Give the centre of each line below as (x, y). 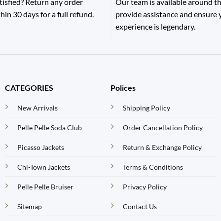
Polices (123, 88)
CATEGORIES (29, 88)
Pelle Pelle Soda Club (49, 128)
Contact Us (140, 207)
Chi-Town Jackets (43, 167)
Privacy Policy (145, 187)
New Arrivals (37, 108)
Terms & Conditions (153, 167)
